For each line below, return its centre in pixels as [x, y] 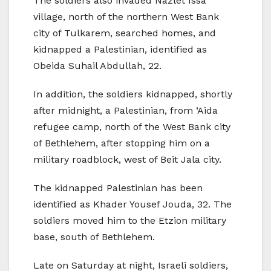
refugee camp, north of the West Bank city [132, 127]
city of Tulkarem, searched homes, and [125, 33]
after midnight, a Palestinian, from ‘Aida [126, 111]
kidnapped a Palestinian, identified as [120, 50]
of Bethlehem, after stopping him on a [122, 143]
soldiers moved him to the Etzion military [130, 221]
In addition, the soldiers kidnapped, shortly [133, 94]
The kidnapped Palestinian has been [118, 188]
